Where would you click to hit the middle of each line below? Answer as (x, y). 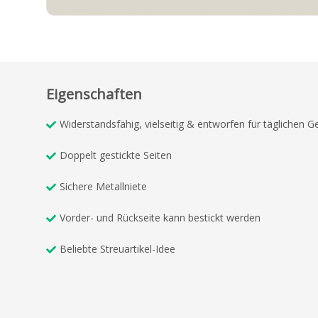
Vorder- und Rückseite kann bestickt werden (160, 218)
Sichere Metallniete (103, 187)
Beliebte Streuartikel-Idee (119, 249)
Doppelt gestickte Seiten (116, 155)
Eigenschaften (94, 94)
